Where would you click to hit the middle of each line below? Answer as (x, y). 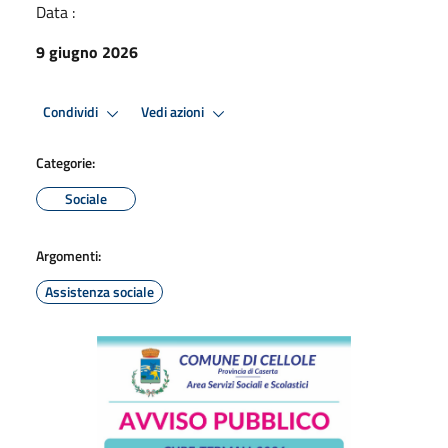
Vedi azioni (174, 112)
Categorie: (65, 162)
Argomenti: (68, 255)
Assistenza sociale (99, 291)
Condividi (72, 112)
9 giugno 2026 (87, 51)
